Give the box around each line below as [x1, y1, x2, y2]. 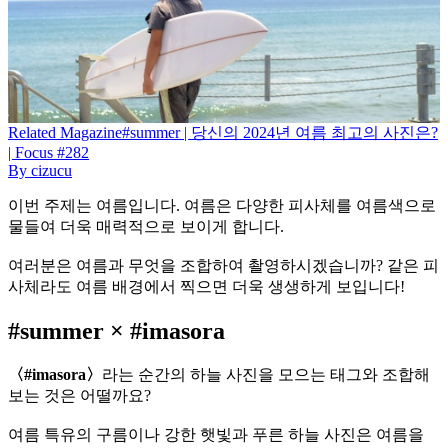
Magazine [60, 124, 122, 142]
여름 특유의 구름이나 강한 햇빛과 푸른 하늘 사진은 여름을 [8, 426, 424, 444]
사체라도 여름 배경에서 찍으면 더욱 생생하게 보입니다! [8, 278, 405, 296]
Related [8, 124, 56, 142]
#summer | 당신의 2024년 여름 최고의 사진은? [122, 124, 438, 142]
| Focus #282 [8, 144, 89, 162]
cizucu [31, 162, 72, 180]
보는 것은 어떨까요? [8, 387, 151, 405]
